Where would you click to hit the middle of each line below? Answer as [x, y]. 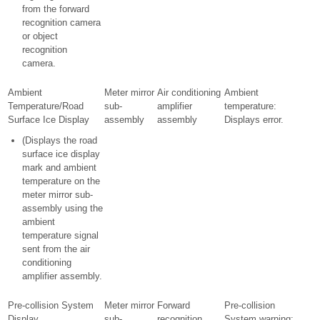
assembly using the [62, 208]
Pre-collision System [51, 305]
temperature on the [61, 181]
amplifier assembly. [62, 276]
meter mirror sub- [57, 195]
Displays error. [254, 120]
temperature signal [60, 235]
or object [40, 36]
